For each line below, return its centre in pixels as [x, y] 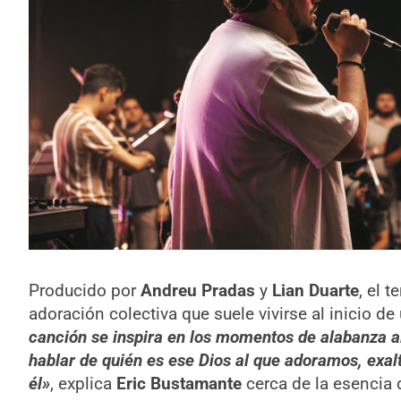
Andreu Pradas [197, 290]
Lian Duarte [315, 290]
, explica [83, 383]
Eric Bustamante [179, 383]
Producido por [84, 290]
